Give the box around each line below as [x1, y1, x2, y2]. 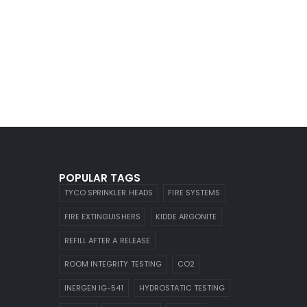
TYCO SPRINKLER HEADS [64, 187, 153, 199]
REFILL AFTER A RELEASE [64, 234, 151, 246]
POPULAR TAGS [59, 170, 140, 185]
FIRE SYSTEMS [168, 187, 221, 199]
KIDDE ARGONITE [156, 210, 217, 222]
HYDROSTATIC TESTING [139, 282, 225, 293]
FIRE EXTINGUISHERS [64, 210, 140, 222]
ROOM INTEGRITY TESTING [64, 258, 162, 270]
